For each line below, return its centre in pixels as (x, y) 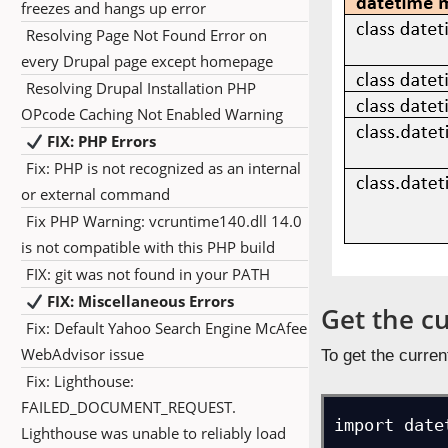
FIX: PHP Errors (100, 141)
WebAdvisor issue (82, 354)
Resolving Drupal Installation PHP (141, 88)
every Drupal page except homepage (147, 61)
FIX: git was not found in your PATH (148, 274)
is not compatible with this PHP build (148, 247)
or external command (95, 194)
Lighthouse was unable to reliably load (153, 433)
